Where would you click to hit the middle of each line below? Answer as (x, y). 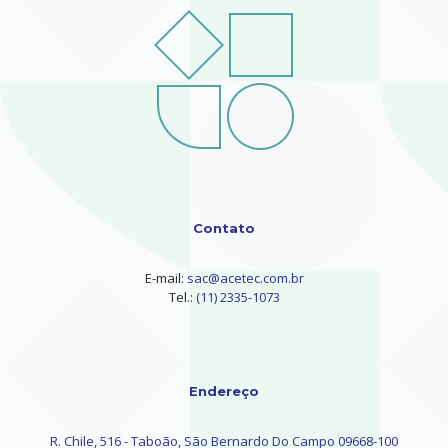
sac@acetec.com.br (245, 277)
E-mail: (165, 277)
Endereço (224, 390)
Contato (224, 227)
